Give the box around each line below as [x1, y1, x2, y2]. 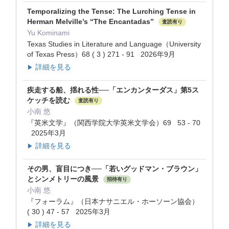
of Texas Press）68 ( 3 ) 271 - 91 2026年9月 [27, 50, 175, 58]
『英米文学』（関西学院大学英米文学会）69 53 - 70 [27, 118, 200, 127]
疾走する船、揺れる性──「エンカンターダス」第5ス [27, 85, 199, 94]
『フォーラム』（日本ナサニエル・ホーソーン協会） [27, 197, 199, 206]
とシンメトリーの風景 [27, 175, 101, 184]
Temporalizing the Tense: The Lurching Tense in [27, 7, 196, 15]
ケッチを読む [27, 96, 72, 104]
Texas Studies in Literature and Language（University [27, 39, 201, 48]
